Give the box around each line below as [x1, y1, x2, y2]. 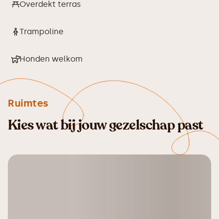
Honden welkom [20, 54, 83, 64]
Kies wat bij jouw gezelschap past [8, 116, 203, 134]
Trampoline [20, 27, 64, 36]
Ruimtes [8, 97, 49, 109]
